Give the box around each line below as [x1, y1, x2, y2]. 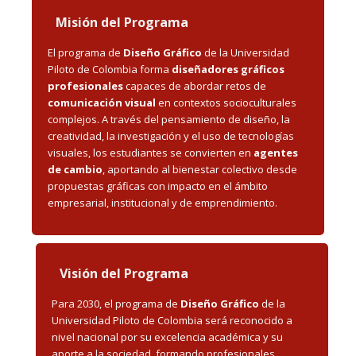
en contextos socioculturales [156, 95, 296, 110]
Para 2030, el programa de [52, 296, 180, 311]
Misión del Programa [56, 13, 188, 31]
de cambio [48, 161, 103, 176]
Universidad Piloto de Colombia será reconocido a [52, 312, 292, 327]
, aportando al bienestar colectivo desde [103, 161, 297, 176]
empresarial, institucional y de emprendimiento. [48, 195, 277, 210]
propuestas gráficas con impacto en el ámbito [48, 178, 268, 193]
